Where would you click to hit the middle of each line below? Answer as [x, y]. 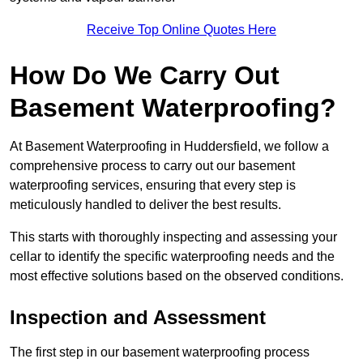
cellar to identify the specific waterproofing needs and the [172, 257]
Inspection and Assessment [138, 318]
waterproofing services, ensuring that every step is [153, 186]
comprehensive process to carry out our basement [152, 166]
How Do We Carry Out [145, 76]
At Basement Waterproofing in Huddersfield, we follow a [169, 147]
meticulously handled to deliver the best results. [147, 205]
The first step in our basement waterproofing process [160, 352]
